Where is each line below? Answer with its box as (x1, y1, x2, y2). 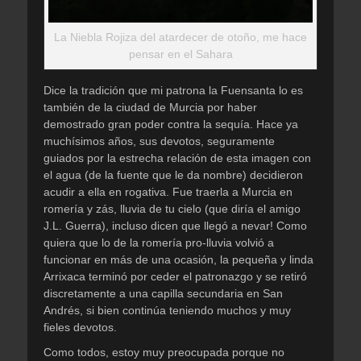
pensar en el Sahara (128, 48, 233, 60)
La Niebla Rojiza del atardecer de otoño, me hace (54, 31, 307, 44)
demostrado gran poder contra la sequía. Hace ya (44, 118, 298, 131)
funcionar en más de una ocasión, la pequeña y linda (44, 253, 313, 266)
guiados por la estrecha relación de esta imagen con (44, 151, 311, 164)
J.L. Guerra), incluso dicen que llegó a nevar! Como (44, 219, 307, 232)
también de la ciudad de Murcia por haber (44, 101, 257, 114)
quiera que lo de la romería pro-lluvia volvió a (44, 236, 274, 249)
